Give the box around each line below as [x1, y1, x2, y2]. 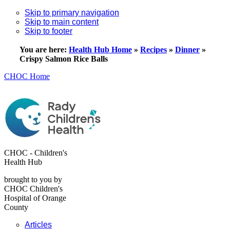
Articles [25, 220, 52, 229]
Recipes [140, 45, 167, 54]
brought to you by [4, 175, 62, 184]
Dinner [175, 45, 200, 54]
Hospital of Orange [4, 194, 66, 202]
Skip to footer [25, 27, 72, 35]
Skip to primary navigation [25, 8, 119, 17]
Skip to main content [25, 17, 99, 26]
